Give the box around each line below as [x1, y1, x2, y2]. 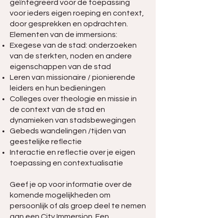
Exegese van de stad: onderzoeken [10, 41, 137, 49]
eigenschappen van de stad [10, 63, 111, 71]
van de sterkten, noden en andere [10, 52, 132, 60]
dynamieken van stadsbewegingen [10, 116, 136, 124]
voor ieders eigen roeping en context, [10, 9, 144, 17]
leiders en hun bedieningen [10, 84, 106, 92]
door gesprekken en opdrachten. [10, 20, 128, 28]
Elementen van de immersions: [10, 31, 117, 38]
